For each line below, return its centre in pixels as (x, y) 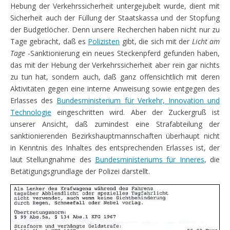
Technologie (31, 112)
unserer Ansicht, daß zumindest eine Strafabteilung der (115, 124)
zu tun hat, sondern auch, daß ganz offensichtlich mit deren (115, 77)
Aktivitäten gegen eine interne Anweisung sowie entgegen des (115, 89)
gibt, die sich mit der (156, 42)
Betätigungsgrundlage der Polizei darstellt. (80, 171)
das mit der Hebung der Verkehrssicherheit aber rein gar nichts (115, 65)
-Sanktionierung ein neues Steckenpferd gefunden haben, (122, 53)
